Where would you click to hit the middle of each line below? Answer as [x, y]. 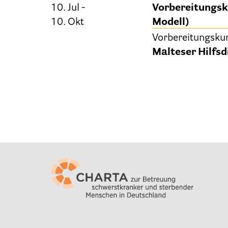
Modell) [170, 23]
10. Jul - [68, 8]
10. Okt [67, 23]
